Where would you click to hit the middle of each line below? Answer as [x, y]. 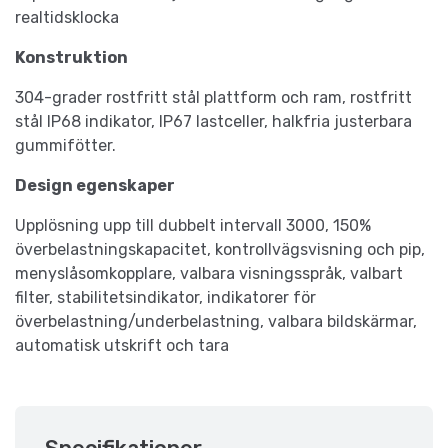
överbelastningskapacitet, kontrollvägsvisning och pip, [220, 250]
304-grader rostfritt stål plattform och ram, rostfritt [213, 98]
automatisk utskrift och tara [122, 346]
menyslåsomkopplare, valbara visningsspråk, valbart [209, 274]
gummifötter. [65, 146]
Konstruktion [71, 58]
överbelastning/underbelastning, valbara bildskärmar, [216, 322]
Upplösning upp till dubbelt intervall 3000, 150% [193, 226]
